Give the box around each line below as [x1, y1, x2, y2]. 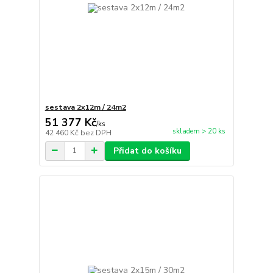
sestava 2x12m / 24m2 [44, 102, 126, 112]
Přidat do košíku [113, 144, 182, 157]
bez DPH [80, 127, 112, 138]
